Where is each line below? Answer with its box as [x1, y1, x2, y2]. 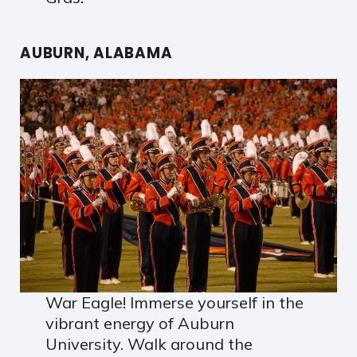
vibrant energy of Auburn [45, 312, 234, 333]
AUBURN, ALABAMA [20, 42, 173, 63]
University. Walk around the [45, 333, 253, 354]
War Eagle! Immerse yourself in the [45, 292, 304, 312]
